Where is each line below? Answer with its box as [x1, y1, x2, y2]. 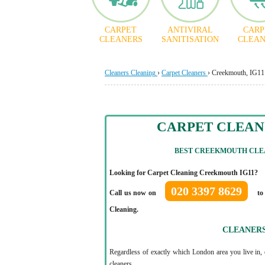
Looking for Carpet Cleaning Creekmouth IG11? [109, 169, 258, 177]
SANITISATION [161, 35, 219, 44]
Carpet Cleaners [161, 69, 206, 77]
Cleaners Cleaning [105, 69, 156, 77]
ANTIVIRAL [167, 25, 213, 34]
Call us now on [109, 189, 159, 197]
